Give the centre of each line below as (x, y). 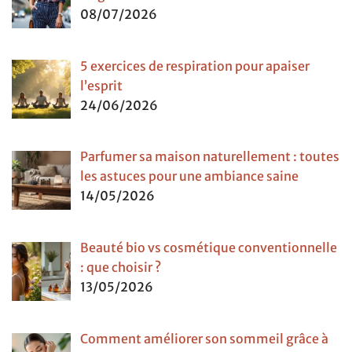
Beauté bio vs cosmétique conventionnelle (209, 248)
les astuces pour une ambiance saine (189, 176)
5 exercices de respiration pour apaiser (195, 66)
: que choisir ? (121, 268)
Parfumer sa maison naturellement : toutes (210, 157)
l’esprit (101, 85)
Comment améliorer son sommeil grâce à (204, 339)
